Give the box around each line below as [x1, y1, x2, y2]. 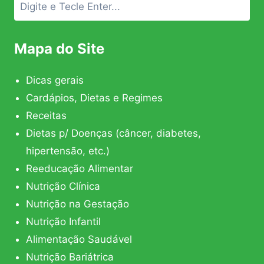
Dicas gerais [26, 74, 84, 87]
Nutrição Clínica [26, 180, 100, 193]
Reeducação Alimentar [26, 163, 133, 175]
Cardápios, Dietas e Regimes [26, 92, 163, 104]
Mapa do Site [14, 40, 104, 58]
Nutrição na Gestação [26, 198, 129, 210]
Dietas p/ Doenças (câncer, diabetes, [26, 127, 201, 140]
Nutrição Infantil [26, 216, 101, 228]
